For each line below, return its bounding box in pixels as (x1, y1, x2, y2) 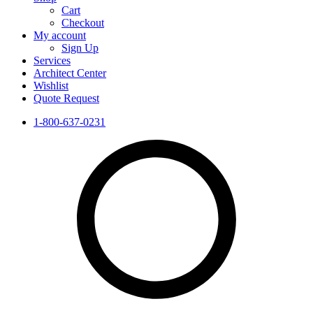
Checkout (61, 16, 104, 29)
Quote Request (34, 92, 99, 104)
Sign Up (61, 41, 99, 54)
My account (34, 29, 86, 41)
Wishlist (34, 79, 68, 92)
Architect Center (34, 66, 106, 79)
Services (34, 54, 71, 66)
